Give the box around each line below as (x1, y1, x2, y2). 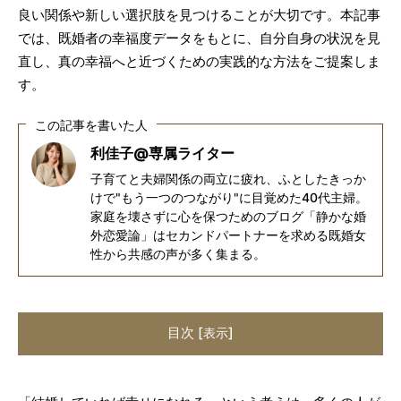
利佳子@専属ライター (90, 144, 235, 162)
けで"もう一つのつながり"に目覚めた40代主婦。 (90, 190, 368, 205)
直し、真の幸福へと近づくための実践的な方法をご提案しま (18, 53, 380, 70)
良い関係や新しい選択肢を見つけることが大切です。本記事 (18, 6, 380, 23)
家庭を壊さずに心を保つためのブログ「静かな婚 (90, 209, 366, 224)
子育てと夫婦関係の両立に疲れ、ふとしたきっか (90, 171, 366, 186)
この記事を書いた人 (35, 116, 148, 132)
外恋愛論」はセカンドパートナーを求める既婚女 (90, 227, 366, 243)
